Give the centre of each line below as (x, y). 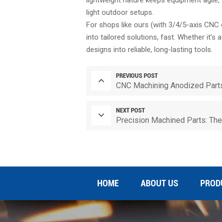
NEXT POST (131, 110)
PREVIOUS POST (137, 75)
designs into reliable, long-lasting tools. (150, 49)
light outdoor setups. (120, 12)
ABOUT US (160, 183)
